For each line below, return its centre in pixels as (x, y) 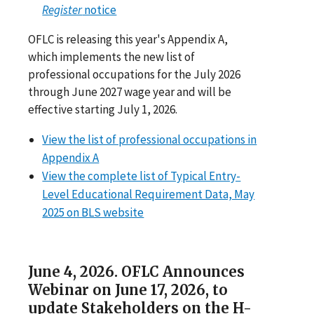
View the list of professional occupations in (150, 139)
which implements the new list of (111, 56)
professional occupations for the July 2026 (134, 74)
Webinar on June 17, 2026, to (128, 289)
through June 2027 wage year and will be (130, 91)
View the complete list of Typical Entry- (142, 176)
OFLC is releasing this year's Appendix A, (128, 39)
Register (62, 9)
